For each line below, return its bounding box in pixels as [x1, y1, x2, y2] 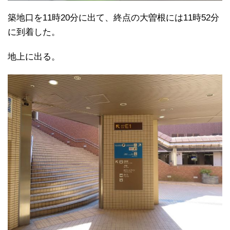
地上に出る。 [8, 52, 60, 62]
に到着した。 [8, 27, 60, 37]
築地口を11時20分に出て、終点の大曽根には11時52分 [8, 13, 219, 23]
